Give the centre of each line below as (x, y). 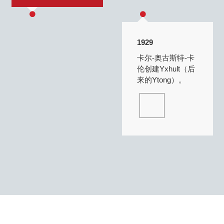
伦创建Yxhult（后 (166, 69)
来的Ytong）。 (161, 80)
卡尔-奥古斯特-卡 (165, 58)
